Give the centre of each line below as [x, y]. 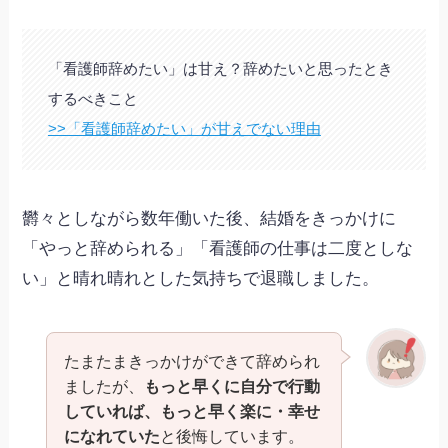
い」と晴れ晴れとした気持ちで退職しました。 [201, 278]
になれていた [111, 435]
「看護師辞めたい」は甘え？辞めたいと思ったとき [220, 69]
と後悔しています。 [231, 435]
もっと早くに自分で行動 [231, 385]
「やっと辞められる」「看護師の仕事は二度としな [218, 248]
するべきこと [92, 99]
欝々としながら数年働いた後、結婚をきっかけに [209, 218]
